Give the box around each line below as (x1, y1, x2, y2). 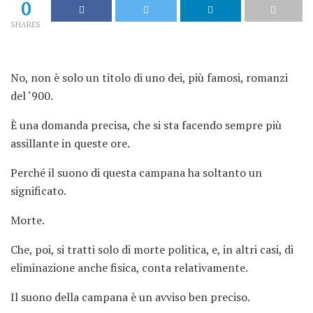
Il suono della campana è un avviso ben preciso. (10, 289, 250, 305)
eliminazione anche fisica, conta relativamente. (10, 260, 248, 275)
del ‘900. (10, 88, 53, 103)
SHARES (10, 20, 41, 29)
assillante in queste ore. (10, 136, 130, 151)
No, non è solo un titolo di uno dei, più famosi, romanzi (10, 70, 288, 85)
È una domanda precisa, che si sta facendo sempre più (10, 117, 282, 133)
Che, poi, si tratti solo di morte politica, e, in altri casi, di (10, 242, 293, 257)
